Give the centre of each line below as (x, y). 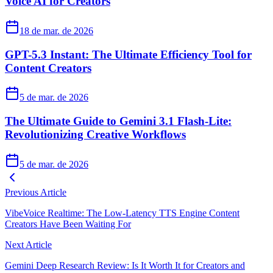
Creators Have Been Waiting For (68, 224)
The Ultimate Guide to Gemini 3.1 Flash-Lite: (118, 121)
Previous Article (36, 192)
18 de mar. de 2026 (56, 30)
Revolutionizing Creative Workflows (95, 134)
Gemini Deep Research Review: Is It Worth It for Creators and (125, 265)
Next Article (28, 244)
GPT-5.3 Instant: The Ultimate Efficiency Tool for (128, 54)
